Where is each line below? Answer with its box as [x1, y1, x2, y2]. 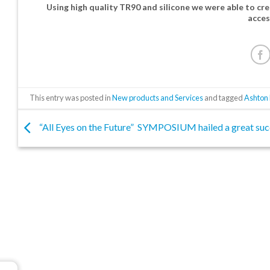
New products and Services [112, 92, 204, 102]
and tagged [203, 92, 245, 102]
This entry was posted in [30, 92, 113, 102]
